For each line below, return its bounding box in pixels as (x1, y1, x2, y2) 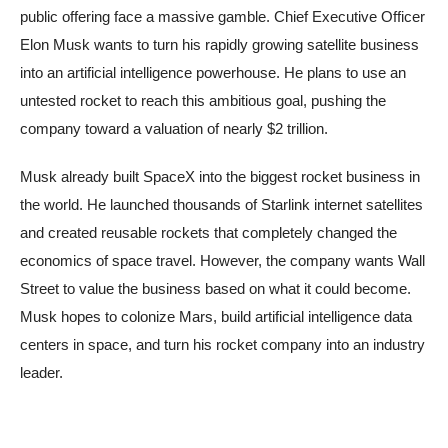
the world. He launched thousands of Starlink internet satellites (20, 196, 423, 214)
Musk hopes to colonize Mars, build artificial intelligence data (20, 308, 412, 326)
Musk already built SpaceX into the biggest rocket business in (20, 168, 420, 186)
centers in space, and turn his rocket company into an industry (20, 336, 425, 354)
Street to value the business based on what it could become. (20, 280, 411, 298)
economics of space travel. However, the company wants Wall (20, 252, 425, 270)
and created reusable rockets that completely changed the (20, 224, 397, 242)
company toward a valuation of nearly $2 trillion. (20, 120, 328, 138)
